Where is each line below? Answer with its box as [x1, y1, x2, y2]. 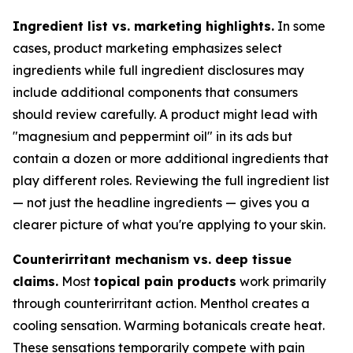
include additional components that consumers [13, 84, 298, 100]
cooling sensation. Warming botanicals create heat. [13, 318, 325, 333]
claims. [13, 273, 58, 289]
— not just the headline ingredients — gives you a [13, 195, 310, 210]
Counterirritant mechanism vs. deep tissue [13, 251, 292, 267]
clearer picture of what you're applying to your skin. [13, 217, 325, 232]
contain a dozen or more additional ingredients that [13, 150, 329, 166]
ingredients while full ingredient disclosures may [13, 62, 304, 78]
